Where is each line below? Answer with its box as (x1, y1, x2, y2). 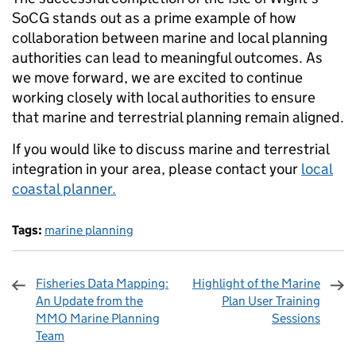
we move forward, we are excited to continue (12, 68, 303, 87)
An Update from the (36, 293, 143, 309)
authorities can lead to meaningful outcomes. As (12, 48, 323, 68)
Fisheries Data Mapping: (36, 276, 168, 292)
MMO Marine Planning (36, 311, 160, 327)
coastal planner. (12, 180, 116, 199)
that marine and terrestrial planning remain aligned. (12, 108, 344, 127)
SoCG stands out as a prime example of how (12, 9, 296, 28)
